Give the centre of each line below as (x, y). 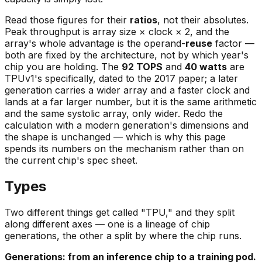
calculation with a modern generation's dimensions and (127, 125)
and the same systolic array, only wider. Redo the (114, 113)
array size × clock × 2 (141, 31)
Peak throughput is (49, 31)
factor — (233, 43)
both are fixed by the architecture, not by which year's (127, 55)
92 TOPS (142, 66)
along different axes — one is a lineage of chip (107, 224)
